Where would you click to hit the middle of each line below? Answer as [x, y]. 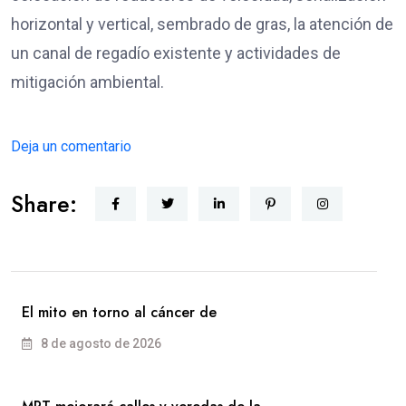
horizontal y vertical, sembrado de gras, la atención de [202, 24]
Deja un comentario [71, 146]
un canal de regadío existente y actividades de [176, 53]
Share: [44, 203]
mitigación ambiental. [89, 82]
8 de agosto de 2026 [100, 343]
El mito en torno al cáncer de [119, 312]
